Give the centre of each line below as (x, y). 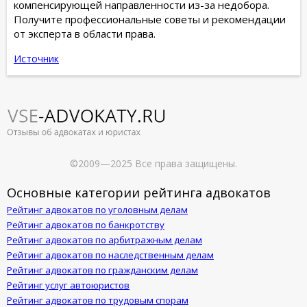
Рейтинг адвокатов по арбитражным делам (105, 240)
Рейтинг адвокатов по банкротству (86, 224)
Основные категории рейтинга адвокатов (139, 192)
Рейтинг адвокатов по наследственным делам (110, 255)
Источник (36, 58)
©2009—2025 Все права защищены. (153, 163)
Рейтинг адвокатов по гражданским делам (102, 270)
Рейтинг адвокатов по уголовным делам (97, 209)
